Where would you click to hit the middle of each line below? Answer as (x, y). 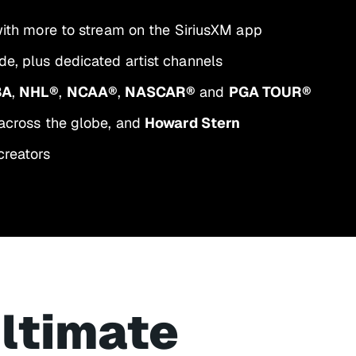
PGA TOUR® (270, 92)
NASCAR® (161, 92)
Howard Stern (193, 123)
